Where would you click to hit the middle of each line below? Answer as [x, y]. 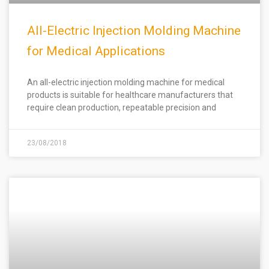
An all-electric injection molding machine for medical [126, 82]
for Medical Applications [96, 51]
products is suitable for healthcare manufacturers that [130, 95]
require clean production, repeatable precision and [122, 107]
